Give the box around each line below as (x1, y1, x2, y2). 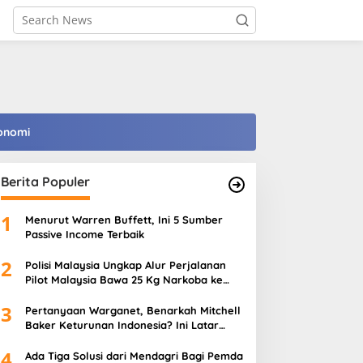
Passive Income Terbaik (24, 228, 144, 241)
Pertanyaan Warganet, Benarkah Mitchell (24, 304, 241, 317)
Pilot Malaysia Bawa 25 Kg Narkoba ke (24, 273, 223, 286)
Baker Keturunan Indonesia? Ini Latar (24, 318, 219, 331)
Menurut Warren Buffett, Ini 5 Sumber (24, 213, 223, 226)
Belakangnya (24, 333, 93, 346)
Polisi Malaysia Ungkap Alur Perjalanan (24, 258, 226, 271)
